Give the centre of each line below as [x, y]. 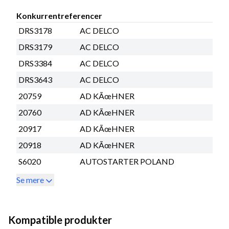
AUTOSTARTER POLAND [127, 161]
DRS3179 [35, 47]
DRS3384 [35, 63]
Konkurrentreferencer [59, 15]
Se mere [30, 179]
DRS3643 [35, 79]
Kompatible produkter [60, 220]
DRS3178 [35, 30]
